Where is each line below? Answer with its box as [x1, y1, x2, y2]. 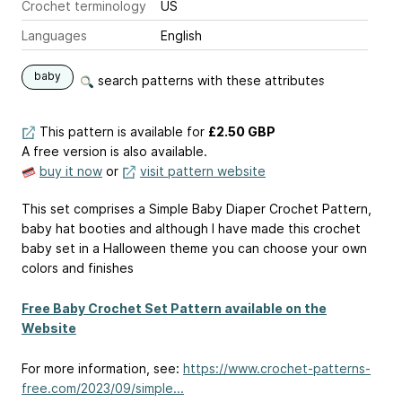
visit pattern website [140, 163, 266, 179]
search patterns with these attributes [94, 73, 325, 89]
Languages [22, 28, 87, 44]
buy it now [39, 163, 102, 179]
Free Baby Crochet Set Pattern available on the [22, 301, 327, 317]
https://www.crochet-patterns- [183, 360, 371, 376]
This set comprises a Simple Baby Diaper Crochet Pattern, [22, 201, 371, 217]
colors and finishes [22, 260, 134, 276]
